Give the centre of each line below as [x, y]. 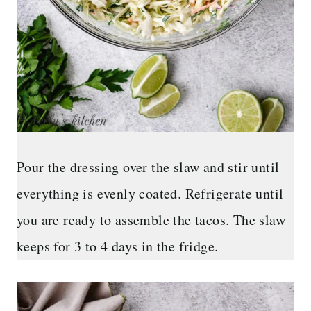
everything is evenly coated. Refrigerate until [150, 193]
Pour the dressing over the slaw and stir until [148, 167]
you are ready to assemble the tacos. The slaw [151, 219]
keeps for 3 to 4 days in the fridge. [118, 246]
